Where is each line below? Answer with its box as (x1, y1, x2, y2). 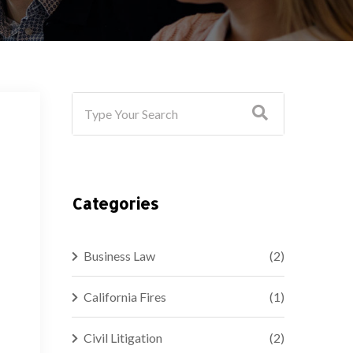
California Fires (84, 288, 166, 304)
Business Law (84, 247, 155, 263)
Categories (72, 192, 158, 214)
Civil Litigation (84, 329, 162, 345)
